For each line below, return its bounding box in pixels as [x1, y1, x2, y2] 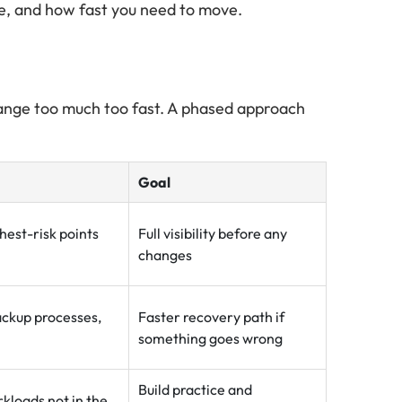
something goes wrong [138, 329, 283, 347]
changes [138, 246, 192, 264]
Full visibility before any [138, 224, 287, 242]
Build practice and [138, 380, 252, 398]
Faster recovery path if [138, 308, 284, 326]
